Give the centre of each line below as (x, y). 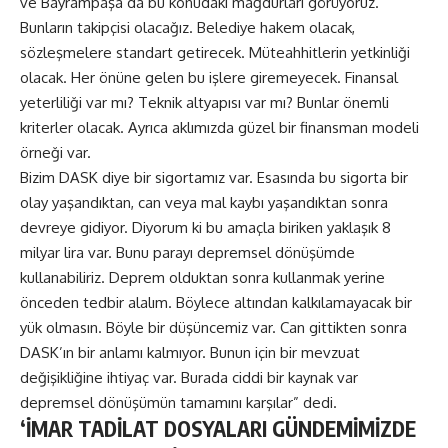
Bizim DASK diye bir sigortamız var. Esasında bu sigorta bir (214, 178)
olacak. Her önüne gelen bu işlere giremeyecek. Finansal (209, 78)
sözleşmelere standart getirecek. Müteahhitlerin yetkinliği (215, 53)
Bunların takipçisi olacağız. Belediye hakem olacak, (187, 28)
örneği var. (55, 153)
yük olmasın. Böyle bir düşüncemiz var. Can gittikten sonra (213, 328)
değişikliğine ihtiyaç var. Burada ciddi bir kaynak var (189, 378)
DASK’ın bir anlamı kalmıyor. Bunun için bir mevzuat (190, 353)
